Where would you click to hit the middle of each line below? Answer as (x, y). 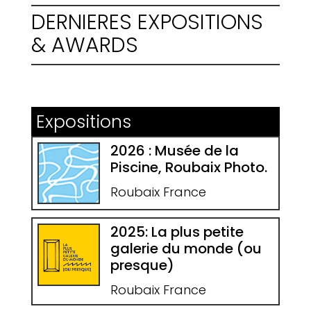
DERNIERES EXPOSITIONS (147, 23)
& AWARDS (84, 45)
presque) (142, 266)
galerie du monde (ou (186, 249)
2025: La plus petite (177, 232)
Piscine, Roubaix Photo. (188, 167)
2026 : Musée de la (174, 150)
